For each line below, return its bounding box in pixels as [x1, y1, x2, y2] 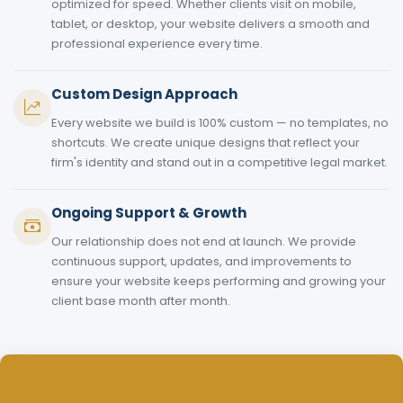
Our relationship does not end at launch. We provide [51, 232, 356, 250]
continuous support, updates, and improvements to [51, 252, 352, 270]
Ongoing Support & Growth [51, 202, 246, 222]
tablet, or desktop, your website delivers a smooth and [51, 14, 370, 32]
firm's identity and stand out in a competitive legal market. [51, 153, 388, 171]
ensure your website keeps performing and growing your [51, 272, 386, 290]
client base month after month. [51, 291, 230, 309]
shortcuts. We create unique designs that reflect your [51, 133, 360, 151]
